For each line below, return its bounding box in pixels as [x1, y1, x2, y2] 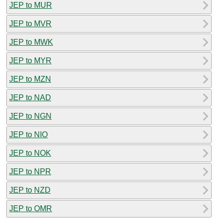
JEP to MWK [9, 37, 53, 46]
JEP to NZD [9, 185, 51, 194]
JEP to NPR [9, 167, 51, 176]
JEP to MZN [9, 74, 51, 83]
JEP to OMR [9, 204, 52, 213]
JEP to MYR [9, 56, 52, 65]
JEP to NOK [9, 148, 51, 157]
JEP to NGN [9, 111, 52, 120]
